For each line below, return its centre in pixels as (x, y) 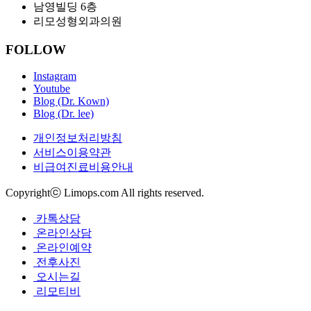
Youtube (52, 89)
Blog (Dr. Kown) (71, 101)
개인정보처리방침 (78, 138)
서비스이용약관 (72, 153)
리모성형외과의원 (78, 21)
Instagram (55, 76)
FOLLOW (36, 49)
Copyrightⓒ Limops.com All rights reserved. (105, 193)
